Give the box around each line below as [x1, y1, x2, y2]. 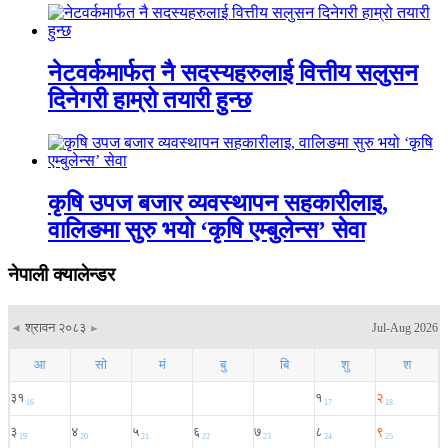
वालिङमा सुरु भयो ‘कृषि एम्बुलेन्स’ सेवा [48, 217, 365, 244]
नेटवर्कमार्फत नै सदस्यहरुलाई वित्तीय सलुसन [48, 60, 418, 87]
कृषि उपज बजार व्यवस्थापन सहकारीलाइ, [48, 190, 388, 217]
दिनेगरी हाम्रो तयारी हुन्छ [48, 87, 251, 114]
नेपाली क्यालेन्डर [8, 263, 115, 285]
